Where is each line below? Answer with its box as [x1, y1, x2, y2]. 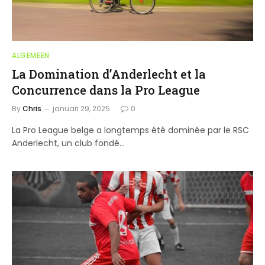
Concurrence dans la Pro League [12, 82, 200, 98]
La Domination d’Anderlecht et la [12, 66, 206, 82]
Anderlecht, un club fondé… [12, 137, 125, 149]
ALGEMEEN [12, 50, 50, 60]
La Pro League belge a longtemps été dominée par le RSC [12, 124, 249, 136]
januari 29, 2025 [53, 103, 110, 114]
